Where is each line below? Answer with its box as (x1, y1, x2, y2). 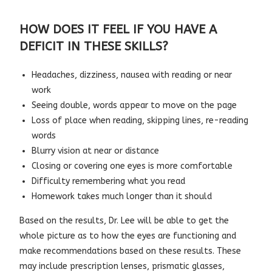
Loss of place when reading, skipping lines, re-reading (32, 115, 249, 126)
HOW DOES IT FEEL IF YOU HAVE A (19, 22, 217, 36)
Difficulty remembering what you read (32, 176, 186, 186)
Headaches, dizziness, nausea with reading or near (32, 70, 233, 80)
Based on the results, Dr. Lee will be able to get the (19, 216, 229, 226)
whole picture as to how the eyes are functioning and (19, 231, 237, 241)
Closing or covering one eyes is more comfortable (32, 161, 233, 171)
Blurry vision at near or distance (32, 146, 160, 156)
